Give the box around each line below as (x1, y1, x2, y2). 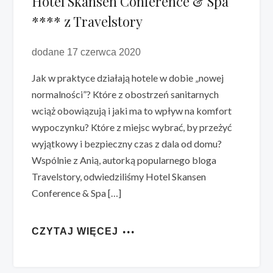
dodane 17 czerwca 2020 (32, 46, 141, 57)
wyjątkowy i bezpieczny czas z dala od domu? (32, 137, 222, 149)
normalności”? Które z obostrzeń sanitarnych (32, 88, 219, 100)
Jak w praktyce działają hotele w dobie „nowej (32, 71, 224, 83)
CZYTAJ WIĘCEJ (32, 225, 119, 236)
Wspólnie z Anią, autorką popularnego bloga (32, 154, 217, 166)
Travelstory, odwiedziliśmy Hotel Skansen (32, 170, 207, 182)
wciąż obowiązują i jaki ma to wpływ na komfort (32, 104, 232, 116)
